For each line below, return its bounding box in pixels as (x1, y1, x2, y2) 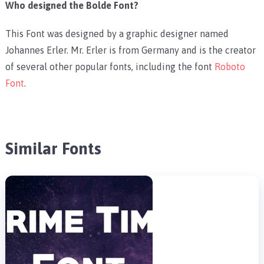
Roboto (214, 61, 245, 72)
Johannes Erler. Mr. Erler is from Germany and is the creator (5, 44, 256, 55)
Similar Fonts (5, 138, 101, 158)
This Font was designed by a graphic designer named (5, 28, 229, 39)
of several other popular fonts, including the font (5, 61, 214, 72)
